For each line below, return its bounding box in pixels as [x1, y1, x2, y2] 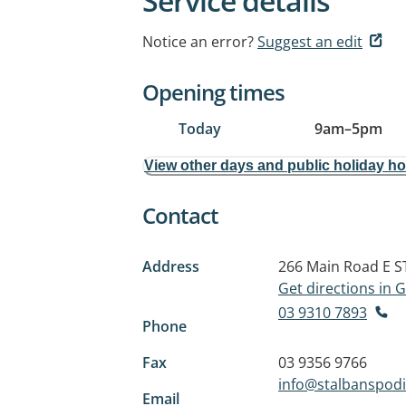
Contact [142, 200, 218, 230]
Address [142, 256, 199, 276]
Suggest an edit [257, 32, 362, 52]
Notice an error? [142, 32, 254, 52]
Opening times [142, 77, 285, 107]
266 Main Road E [278, 256, 391, 276]
